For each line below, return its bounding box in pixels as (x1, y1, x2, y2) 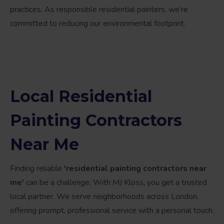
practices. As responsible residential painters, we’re (10, 4, 188, 15)
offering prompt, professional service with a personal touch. (10, 205, 214, 216)
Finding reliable (10, 163, 64, 174)
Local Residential (10, 86, 152, 106)
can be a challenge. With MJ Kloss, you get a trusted (24, 177, 207, 188)
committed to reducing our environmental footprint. (10, 18, 185, 29)
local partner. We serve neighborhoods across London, (10, 191, 198, 202)
